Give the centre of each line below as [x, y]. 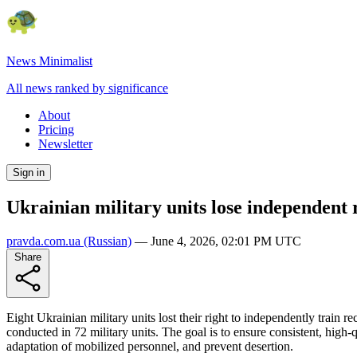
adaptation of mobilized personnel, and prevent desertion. [150, 346]
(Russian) [106, 241]
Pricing [56, 129]
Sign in [29, 173]
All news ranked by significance [87, 88]
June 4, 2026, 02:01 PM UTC [226, 241]
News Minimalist [49, 61]
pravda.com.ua [43, 241]
